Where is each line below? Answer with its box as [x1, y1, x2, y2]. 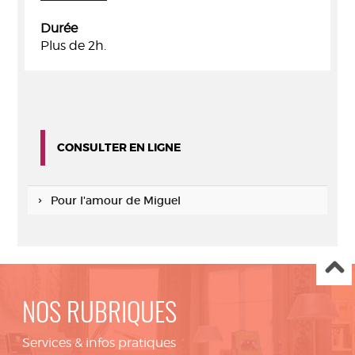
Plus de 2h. [40, 38, 106, 53]
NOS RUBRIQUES [22, 302, 177, 328]
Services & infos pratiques [22, 335, 176, 350]
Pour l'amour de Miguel [50, 193, 181, 208]
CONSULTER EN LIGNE [57, 140, 181, 155]
